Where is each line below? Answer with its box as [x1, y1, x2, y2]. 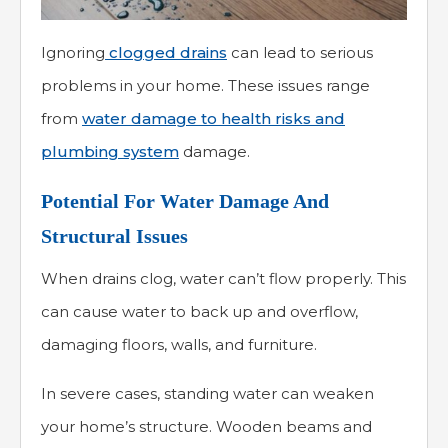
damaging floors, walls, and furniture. [41, 335, 317, 355]
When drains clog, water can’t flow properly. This [41, 269, 406, 289]
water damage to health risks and [82, 109, 345, 129]
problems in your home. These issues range [41, 76, 370, 96]
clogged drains [109, 43, 227, 63]
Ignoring [41, 43, 105, 63]
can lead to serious [227, 43, 373, 63]
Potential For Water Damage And [41, 190, 329, 213]
